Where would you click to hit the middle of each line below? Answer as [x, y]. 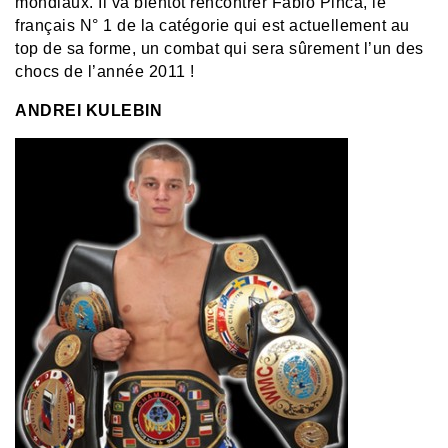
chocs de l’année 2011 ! [105, 71]
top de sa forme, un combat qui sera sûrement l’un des [219, 48]
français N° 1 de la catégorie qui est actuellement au [212, 25]
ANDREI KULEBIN [88, 110]
